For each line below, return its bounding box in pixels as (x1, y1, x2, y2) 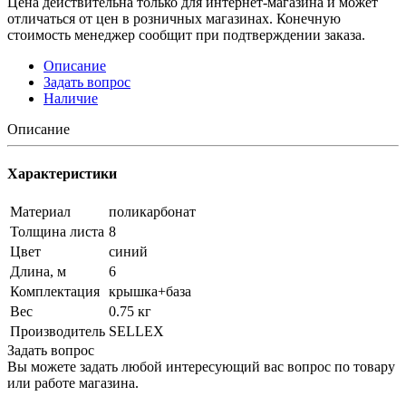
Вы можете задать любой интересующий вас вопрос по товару (7, 359, 395, 375)
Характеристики (7, 166, 117, 182)
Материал (10, 204, 71, 220)
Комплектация (10, 284, 100, 300)
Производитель (10, 324, 105, 340)
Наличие (43, 90, 98, 106)
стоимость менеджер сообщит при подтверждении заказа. (7, 26, 365, 43)
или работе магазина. (7, 375, 139, 391)
